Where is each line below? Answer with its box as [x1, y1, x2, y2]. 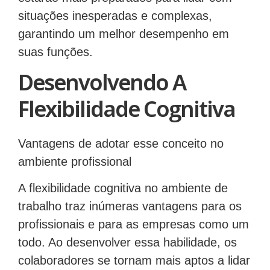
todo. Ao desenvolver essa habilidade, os [18, 231, 237, 245]
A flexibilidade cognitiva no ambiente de [18, 177, 228, 190]
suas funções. [18, 40, 93, 54]
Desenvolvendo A [18, 62, 186, 92]
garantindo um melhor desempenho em [18, 22, 229, 36]
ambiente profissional [18, 149, 131, 163]
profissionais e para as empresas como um [18, 213, 249, 227]
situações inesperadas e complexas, [18, 4, 212, 17]
